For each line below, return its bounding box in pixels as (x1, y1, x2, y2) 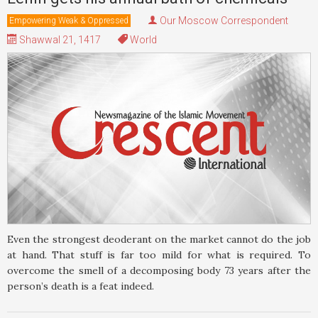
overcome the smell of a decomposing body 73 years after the (7, 263, 311, 277)
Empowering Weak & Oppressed (9, 16, 128, 26)
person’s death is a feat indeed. (7, 279, 154, 292)
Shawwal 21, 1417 (17, 34, 101, 46)
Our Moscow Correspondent (160, 15, 288, 27)
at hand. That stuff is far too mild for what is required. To (7, 248, 311, 261)
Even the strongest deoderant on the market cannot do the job (7, 232, 311, 246)
